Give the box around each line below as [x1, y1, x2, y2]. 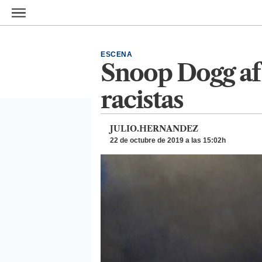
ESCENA [101, 50, 133, 58]
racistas [101, 85, 183, 114]
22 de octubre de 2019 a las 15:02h [110, 136, 226, 144]
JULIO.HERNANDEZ [110, 123, 198, 134]
